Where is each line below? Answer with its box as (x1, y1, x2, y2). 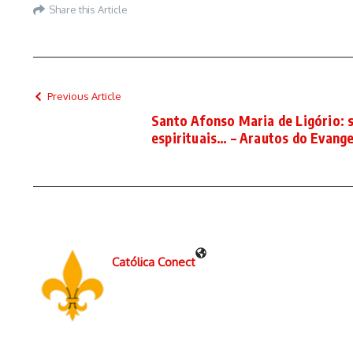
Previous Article (47, 90, 121, 102)
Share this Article (49, 2, 128, 16)
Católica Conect (112, 255, 195, 269)
